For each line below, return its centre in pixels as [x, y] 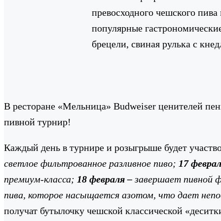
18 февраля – [106, 179]
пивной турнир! [37, 122]
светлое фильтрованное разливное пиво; [90, 163]
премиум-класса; [39, 179]
